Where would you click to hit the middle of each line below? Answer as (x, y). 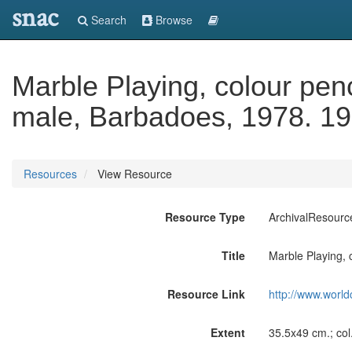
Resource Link (206, 294)
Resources (50, 174)
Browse (172, 20)
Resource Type (205, 217)
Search (107, 20)
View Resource (133, 174)
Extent (227, 332)
